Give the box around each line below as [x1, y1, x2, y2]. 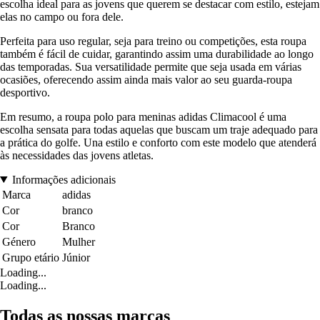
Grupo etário [2, 251, 59, 264]
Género [2, 235, 36, 248]
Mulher [62, 235, 95, 248]
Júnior [62, 251, 90, 264]
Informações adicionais [11, 173, 116, 186]
